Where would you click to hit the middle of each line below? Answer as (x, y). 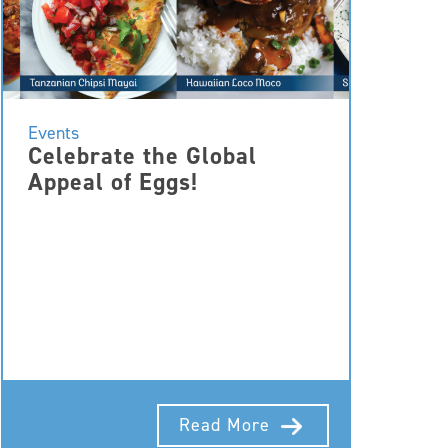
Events (53, 133)
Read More (228, 424)
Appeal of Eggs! (113, 182)
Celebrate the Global (142, 156)
